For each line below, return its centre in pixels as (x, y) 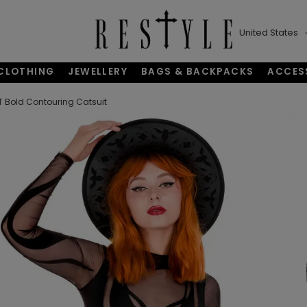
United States (269, 32)
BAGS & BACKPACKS (198, 72)
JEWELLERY (98, 72)
